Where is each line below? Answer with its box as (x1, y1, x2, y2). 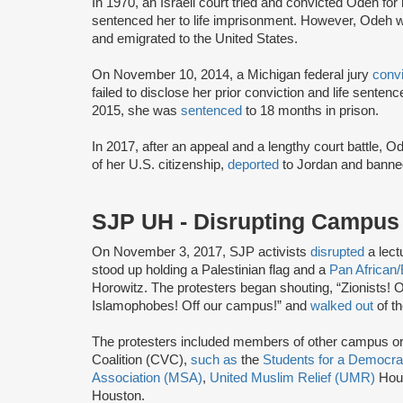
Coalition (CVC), (92, 352, 191, 367)
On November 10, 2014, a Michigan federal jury (92, 67, 372, 82)
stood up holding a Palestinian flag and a (92, 262, 329, 277)
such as (191, 352, 237, 367)
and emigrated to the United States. (92, 31, 298, 46)
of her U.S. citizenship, (92, 157, 228, 172)
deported (228, 157, 279, 172)
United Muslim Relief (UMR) (210, 370, 375, 385)
